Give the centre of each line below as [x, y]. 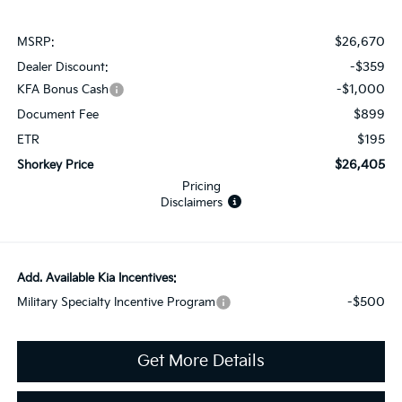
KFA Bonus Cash [62, 89]
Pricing [201, 186]
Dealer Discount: [62, 67]
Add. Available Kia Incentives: [96, 278]
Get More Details [201, 361]
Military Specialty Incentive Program [116, 302]
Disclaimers [192, 202]
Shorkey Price [55, 165]
